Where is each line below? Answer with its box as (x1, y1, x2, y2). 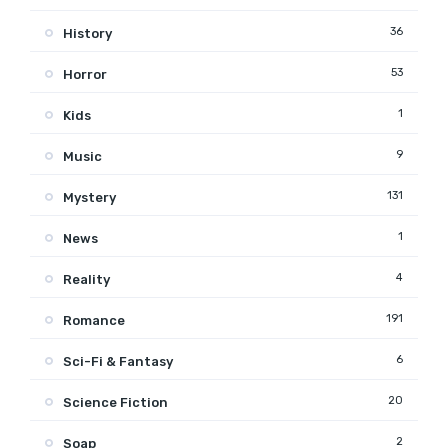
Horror (63, 66, 107, 82)
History (63, 25, 112, 41)
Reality (63, 271, 110, 287)
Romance (63, 312, 125, 328)
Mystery (63, 189, 116, 205)
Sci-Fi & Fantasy (63, 353, 173, 369)
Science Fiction (63, 394, 168, 410)
